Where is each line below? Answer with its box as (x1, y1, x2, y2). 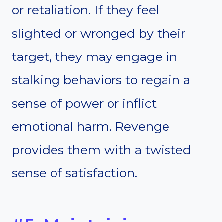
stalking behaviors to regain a (12, 72, 190, 88)
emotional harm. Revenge (12, 119, 169, 134)
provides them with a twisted (12, 142, 191, 158)
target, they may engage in (12, 49, 177, 64)
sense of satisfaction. (12, 166, 137, 181)
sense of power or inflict (12, 96, 157, 111)
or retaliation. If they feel (12, 2, 159, 18)
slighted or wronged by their (12, 26, 185, 41)
